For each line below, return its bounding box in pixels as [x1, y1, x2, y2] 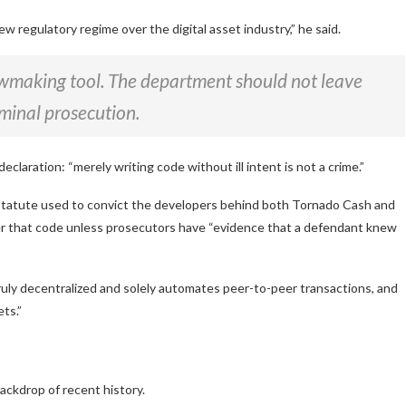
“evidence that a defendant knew [208, 219, 397, 236]
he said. [295, 21, 343, 37]
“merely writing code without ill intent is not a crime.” [68, 159, 364, 175]
